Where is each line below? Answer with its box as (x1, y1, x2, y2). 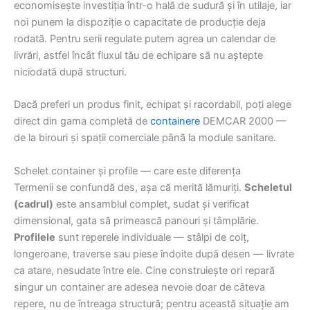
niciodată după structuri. (14, 66, 127, 78)
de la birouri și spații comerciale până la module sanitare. (14, 131, 276, 145)
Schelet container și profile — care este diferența (14, 164, 241, 177)
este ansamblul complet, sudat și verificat (53, 197, 249, 210)
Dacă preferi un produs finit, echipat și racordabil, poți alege (14, 98, 291, 111)
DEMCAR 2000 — (200, 115, 286, 128)
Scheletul (244, 181, 292, 194)
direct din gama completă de (14, 115, 150, 128)
